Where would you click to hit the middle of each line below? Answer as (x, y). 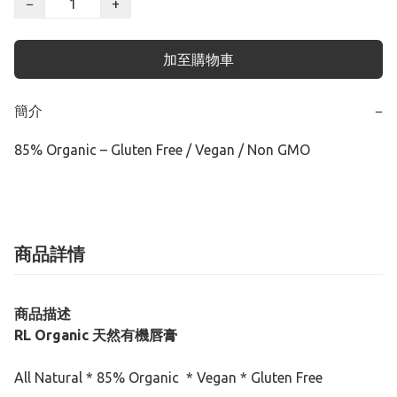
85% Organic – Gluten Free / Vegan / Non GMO (162, 150)
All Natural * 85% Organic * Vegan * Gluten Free (168, 378)
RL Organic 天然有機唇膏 (96, 335)
